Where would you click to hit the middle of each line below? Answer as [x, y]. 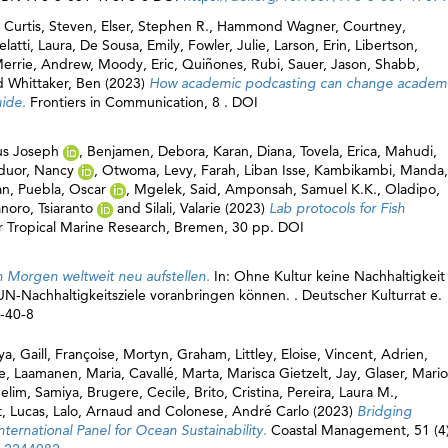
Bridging [384, 411]
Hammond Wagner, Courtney [309, 26]
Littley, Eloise [276, 354]
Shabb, [397, 64]
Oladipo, [412, 189]
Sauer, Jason [327, 64]
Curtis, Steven [48, 26]
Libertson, [386, 45]
